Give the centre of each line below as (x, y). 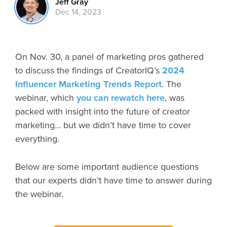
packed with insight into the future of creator (103, 111)
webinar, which (46, 98)
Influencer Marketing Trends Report (88, 84)
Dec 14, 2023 (78, 12)
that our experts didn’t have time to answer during (113, 180)
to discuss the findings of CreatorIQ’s (89, 70)
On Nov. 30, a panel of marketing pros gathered (109, 57)
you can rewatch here (121, 98)
